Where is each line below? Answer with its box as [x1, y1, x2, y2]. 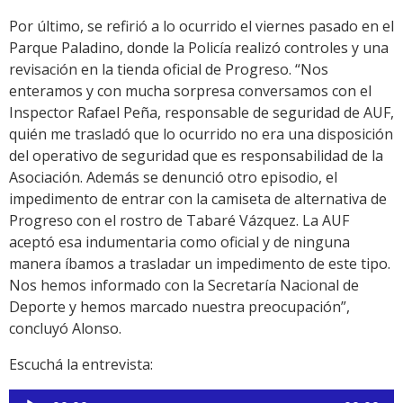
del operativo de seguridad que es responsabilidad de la [9, 145, 383, 166]
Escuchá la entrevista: [9, 354, 153, 374]
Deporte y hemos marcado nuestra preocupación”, [9, 296, 350, 317]
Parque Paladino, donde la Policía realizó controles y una [9, 37, 389, 58]
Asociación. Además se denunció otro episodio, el [9, 166, 337, 187]
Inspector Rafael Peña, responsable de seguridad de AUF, [9, 102, 394, 122]
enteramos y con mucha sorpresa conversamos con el [9, 80, 372, 101]
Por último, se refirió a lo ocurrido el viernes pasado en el [9, 15, 394, 36]
